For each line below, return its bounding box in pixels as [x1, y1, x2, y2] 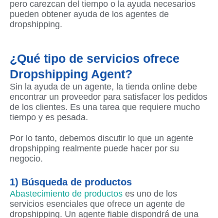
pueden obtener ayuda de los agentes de [10, 9, 169, 19]
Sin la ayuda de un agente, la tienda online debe [10, 81, 197, 91]
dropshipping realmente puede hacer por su [10, 144, 179, 154]
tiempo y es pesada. [10, 112, 88, 122]
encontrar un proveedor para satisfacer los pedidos [10, 91, 207, 102]
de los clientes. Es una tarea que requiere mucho [10, 102, 200, 112]
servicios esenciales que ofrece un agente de [10, 199, 185, 209]
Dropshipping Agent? [10, 67, 132, 81]
